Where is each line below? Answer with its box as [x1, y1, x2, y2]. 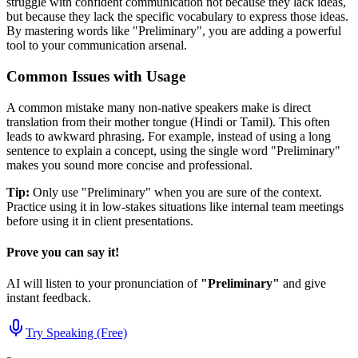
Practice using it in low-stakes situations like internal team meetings [6, 199, 344, 213]
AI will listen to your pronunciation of [6, 276, 201, 291]
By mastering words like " [6, 24, 138, 38]
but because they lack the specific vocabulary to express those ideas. [6, 10, 348, 24]
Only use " [30, 185, 87, 199]
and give [280, 276, 326, 291]
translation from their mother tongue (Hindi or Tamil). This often [6, 114, 330, 129]
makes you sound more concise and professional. [6, 157, 253, 172]
